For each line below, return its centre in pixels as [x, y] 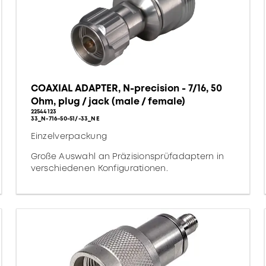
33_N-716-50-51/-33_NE [65, 118]
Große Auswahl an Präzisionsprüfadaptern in [127, 156]
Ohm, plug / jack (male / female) [108, 101]
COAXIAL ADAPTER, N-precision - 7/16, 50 [126, 88]
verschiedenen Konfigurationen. [99, 168]
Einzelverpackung [69, 136]
